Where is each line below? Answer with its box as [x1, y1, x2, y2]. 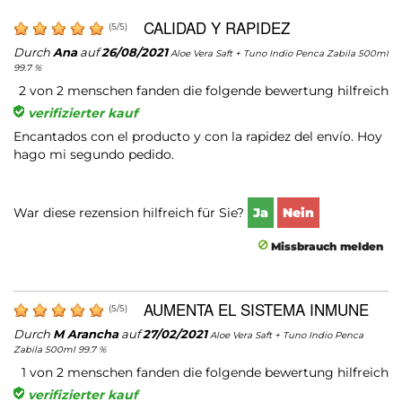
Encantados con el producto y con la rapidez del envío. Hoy [13, 127, 382, 144]
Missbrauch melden [267, 239, 383, 253]
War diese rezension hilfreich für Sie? [13, 204, 248, 221]
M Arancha [53, 326, 118, 341]
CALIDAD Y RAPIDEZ [144, 15, 290, 39]
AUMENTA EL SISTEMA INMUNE [144, 297, 369, 320]
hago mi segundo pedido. [13, 145, 174, 162]
